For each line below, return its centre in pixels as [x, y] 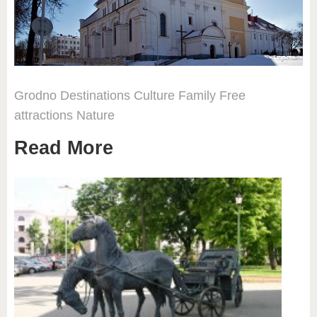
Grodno [35, 95]
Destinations [95, 95]
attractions [44, 115]
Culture [154, 95]
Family [197, 95]
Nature [96, 115]
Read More [64, 148]
